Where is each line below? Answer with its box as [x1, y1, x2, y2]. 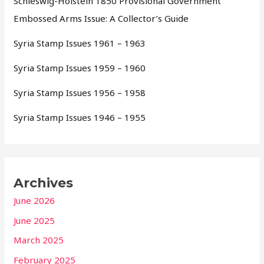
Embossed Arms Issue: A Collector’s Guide [14, 12, 189, 25]
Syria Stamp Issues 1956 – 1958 [14, 87, 146, 99]
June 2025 [14, 214, 55, 226]
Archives [14, 174, 74, 191]
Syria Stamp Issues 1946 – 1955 [14, 111, 146, 124]
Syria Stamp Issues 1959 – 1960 [14, 62, 146, 74]
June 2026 [14, 194, 55, 206]
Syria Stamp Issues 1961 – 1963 [14, 37, 146, 49]
